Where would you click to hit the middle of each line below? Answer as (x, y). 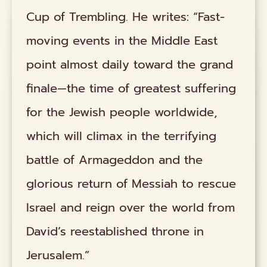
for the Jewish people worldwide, (122, 112)
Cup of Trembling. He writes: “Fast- (126, 16)
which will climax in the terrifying (122, 136)
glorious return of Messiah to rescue (131, 183)
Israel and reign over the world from (131, 207)
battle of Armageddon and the (115, 159)
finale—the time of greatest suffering (131, 88)
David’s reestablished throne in (115, 231)
